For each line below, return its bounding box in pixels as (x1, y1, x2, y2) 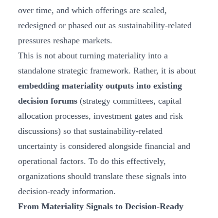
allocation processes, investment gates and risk (18, 111, 183, 121)
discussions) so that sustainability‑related (18, 126, 163, 136)
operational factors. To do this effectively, (18, 156, 166, 166)
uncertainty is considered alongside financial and (18, 141, 190, 151)
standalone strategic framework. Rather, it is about (18, 66, 196, 76)
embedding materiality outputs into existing (18, 81, 182, 91)
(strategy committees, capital (77, 96, 182, 106)
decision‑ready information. (18, 186, 116, 197)
